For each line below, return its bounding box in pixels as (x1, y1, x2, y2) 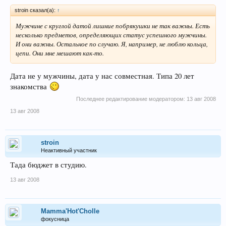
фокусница (41, 215, 69, 222)
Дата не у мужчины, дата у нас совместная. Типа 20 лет (10, 71, 194, 81)
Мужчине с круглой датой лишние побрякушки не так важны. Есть (16, 21, 210, 31)
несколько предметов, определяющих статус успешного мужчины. (16, 30, 207, 40)
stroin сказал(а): (15, 7, 57, 14)
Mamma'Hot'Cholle (41, 207, 99, 215)
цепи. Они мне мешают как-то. (16, 48, 104, 58)
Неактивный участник (41, 147, 97, 153)
